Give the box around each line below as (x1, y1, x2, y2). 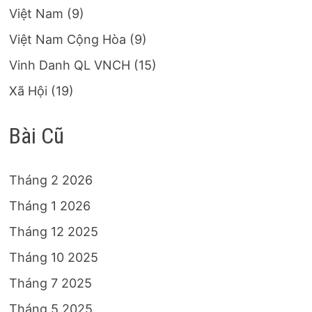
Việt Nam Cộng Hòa (9, 32, 127, 47)
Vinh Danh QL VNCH (9, 58, 131, 73)
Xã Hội (9, 84, 48, 99)
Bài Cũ (9, 122, 65, 149)
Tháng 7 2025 (9, 276, 93, 291)
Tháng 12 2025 (9, 224, 99, 240)
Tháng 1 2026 (9, 198, 91, 214)
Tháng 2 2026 (9, 173, 93, 188)
